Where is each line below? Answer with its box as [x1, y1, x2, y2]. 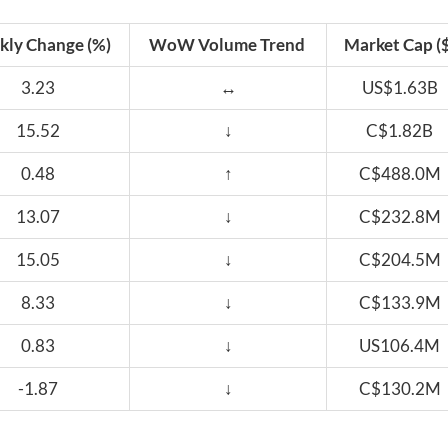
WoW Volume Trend [148, 34, 305, 56]
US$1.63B [361, 77, 438, 99]
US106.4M [359, 335, 440, 357]
